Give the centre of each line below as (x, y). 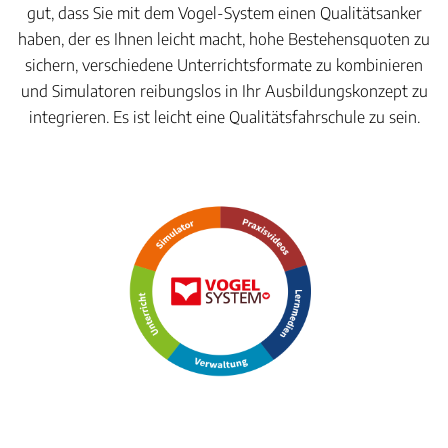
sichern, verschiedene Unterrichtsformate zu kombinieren (224, 65)
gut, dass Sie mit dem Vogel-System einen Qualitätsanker (224, 13)
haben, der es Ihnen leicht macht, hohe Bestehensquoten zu (224, 39)
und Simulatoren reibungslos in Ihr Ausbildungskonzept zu (224, 91)
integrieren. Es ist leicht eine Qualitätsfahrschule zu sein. (224, 117)
